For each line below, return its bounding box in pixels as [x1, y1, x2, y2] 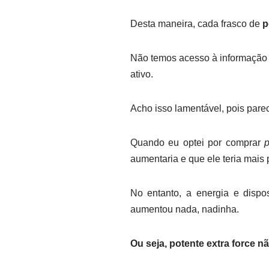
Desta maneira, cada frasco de [130, 19, 262, 29]
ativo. [130, 69, 153, 79]
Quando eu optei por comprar [130, 138, 265, 148]
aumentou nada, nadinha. [130, 204, 239, 214]
